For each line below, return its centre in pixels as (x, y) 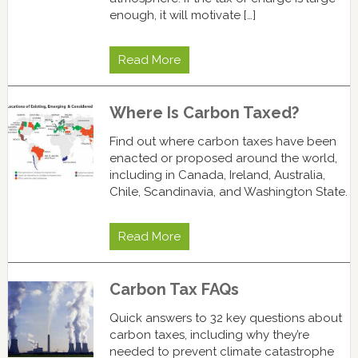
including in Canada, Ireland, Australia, (217, 175)
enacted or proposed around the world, (223, 158)
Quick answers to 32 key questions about (225, 318)
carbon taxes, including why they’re (209, 334)
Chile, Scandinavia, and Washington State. (228, 191)
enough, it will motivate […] (182, 15)
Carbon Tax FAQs (174, 289)
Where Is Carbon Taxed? (204, 112)
